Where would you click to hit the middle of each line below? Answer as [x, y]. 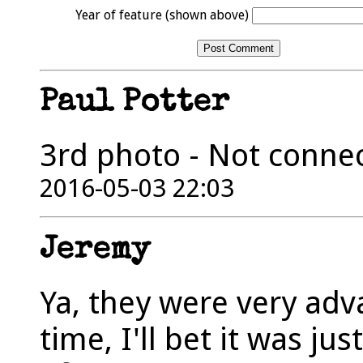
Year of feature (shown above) [164, 15]
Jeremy [95, 251]
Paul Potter [135, 105]
